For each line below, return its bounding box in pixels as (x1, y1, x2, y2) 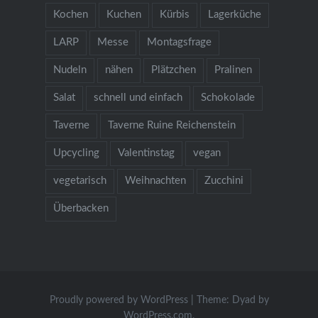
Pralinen (214, 65, 252, 76)
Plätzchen (150, 65, 196, 76)
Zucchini (204, 175, 243, 187)
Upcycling (53, 148, 99, 159)
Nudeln (53, 65, 87, 76)
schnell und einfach (93, 92, 182, 104)
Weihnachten (124, 175, 186, 187)
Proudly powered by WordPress (49, 295, 188, 306)
